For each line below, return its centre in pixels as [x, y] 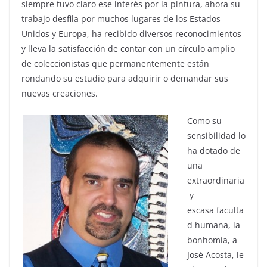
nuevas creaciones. [60, 93]
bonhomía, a [212, 240]
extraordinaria [216, 180]
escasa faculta [215, 210]
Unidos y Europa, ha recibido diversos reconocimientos [131, 33]
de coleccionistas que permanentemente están [115, 63]
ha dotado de [214, 150]
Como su [204, 120]
